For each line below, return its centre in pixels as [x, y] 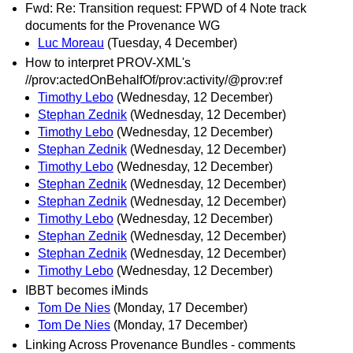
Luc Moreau [71, 43]
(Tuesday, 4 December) [172, 43]
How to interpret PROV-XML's [108, 62]
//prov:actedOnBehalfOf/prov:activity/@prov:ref [154, 80]
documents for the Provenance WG [123, 25]
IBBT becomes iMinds [87, 290]
